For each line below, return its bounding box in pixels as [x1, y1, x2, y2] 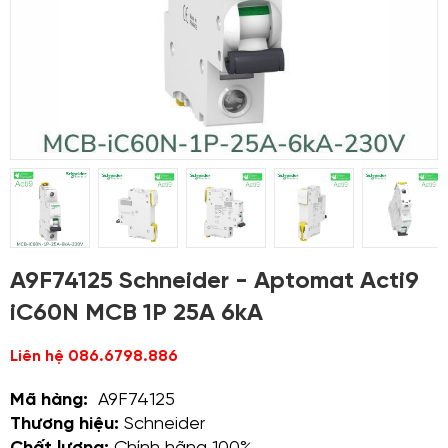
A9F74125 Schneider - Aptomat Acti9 [10, 269, 419, 294]
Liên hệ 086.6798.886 [10, 348, 178, 365]
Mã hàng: [10, 391, 98, 410]
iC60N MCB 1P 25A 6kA [10, 301, 263, 326]
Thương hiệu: [10, 415, 119, 434]
